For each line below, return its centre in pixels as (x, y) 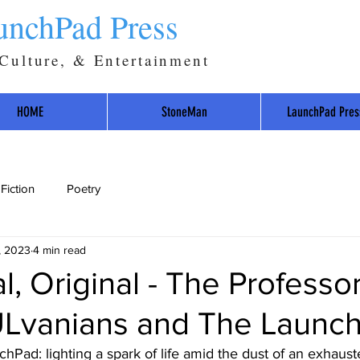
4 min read (59, 250)
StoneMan (184, 112)
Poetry (84, 188)
